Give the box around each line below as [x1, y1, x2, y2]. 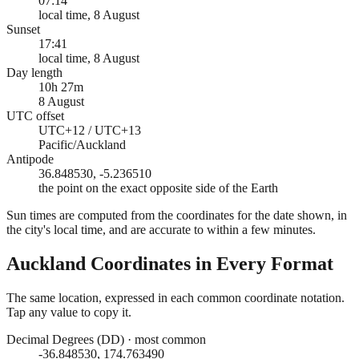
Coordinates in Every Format [86, 252, 333, 274]
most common [135, 332, 206, 346]
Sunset [6, 22, 40, 36]
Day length [6, 65, 63, 79]
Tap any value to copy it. [6, 305, 131, 319]
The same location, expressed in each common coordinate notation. [6, 290, 345, 305]
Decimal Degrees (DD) [6, 332, 124, 346]
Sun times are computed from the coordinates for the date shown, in [6, 208, 347, 222]
